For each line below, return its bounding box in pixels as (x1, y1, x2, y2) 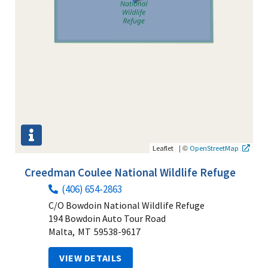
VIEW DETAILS (59, 251, 122, 264)
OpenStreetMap (190, 142, 239, 153)
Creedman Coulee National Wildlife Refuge (25, 165, 236, 179)
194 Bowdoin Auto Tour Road (48, 212, 166, 224)
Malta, (48, 225, 75, 237)
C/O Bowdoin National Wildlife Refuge (48, 199, 205, 211)
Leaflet (153, 142, 173, 153)
